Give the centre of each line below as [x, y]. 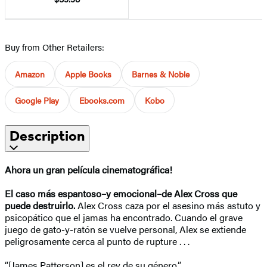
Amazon [30, 74]
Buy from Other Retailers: [55, 46]
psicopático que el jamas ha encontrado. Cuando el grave [124, 217]
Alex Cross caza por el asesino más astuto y [169, 205]
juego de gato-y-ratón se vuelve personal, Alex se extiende [125, 229]
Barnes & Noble [161, 74]
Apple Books [88, 74]
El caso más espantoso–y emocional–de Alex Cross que [121, 193]
